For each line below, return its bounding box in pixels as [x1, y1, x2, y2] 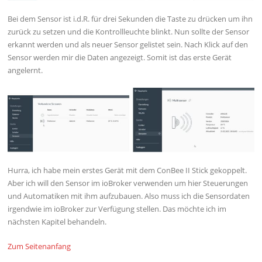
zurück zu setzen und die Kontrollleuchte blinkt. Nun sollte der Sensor [8, 26, 250, 37]
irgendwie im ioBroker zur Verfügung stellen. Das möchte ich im [8, 203, 227, 214]
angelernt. [8, 64, 43, 75]
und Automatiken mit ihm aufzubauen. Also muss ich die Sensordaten [8, 190, 250, 201]
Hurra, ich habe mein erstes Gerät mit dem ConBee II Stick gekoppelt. [8, 164, 247, 175]
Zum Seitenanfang [8, 240, 71, 251]
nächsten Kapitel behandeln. [8, 216, 107, 227]
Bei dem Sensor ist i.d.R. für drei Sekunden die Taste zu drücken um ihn [8, 13, 253, 24]
